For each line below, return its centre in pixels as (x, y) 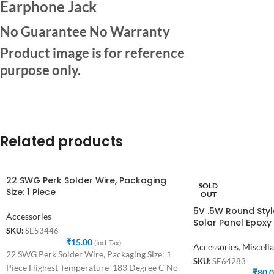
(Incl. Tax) (107, 243)
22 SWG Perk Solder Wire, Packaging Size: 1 (89, 254)
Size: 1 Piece (31, 192)
